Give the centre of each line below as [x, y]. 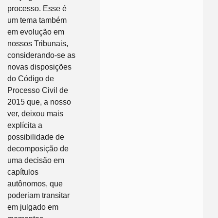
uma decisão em [36, 161]
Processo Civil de [38, 91]
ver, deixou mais [35, 114]
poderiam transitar [38, 196]
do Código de [31, 79]
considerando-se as [41, 55]
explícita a [25, 126]
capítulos [23, 172]
